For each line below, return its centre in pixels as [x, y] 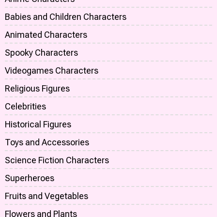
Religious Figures [37, 89]
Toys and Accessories [47, 142]
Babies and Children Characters [66, 17]
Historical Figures [38, 124]
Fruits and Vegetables [46, 196]
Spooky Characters [41, 53]
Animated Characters [46, 35]
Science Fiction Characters [57, 160]
